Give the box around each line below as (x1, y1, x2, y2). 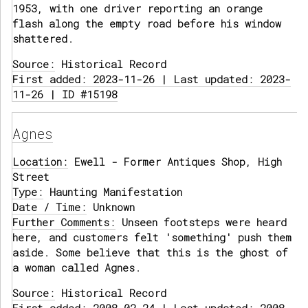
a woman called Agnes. (12, 261, 141, 275)
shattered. (12, 32, 74, 46)
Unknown (87, 200, 135, 214)
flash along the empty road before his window (12, 16, 281, 31)
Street (12, 170, 49, 184)
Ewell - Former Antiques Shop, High (68, 155, 282, 169)
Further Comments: (12, 215, 115, 230)
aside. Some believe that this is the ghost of (12, 245, 288, 260)
